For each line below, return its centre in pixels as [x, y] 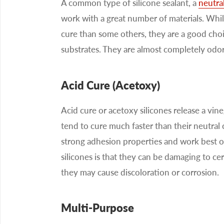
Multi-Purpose [97, 208]
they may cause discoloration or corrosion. [140, 172]
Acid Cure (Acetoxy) [110, 85]
